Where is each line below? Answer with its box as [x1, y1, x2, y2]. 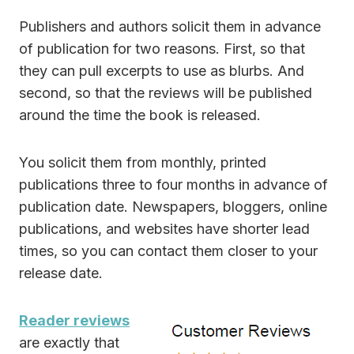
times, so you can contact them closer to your [19, 243, 318, 260]
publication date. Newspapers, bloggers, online [19, 198, 327, 216]
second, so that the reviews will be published [19, 85, 312, 102]
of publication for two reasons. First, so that [19, 40, 305, 58]
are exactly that [19, 334, 119, 352]
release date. [19, 265, 103, 282]
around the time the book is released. [19, 107, 261, 124]
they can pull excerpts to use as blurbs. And [19, 62, 304, 80]
